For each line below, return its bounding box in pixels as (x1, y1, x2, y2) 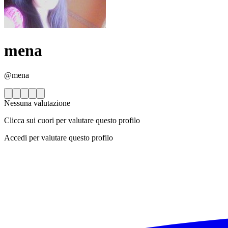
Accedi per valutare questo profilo (4, 133, 113, 142)
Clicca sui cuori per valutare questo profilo (4, 116, 140, 125)
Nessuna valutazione (4, 99, 70, 108)
